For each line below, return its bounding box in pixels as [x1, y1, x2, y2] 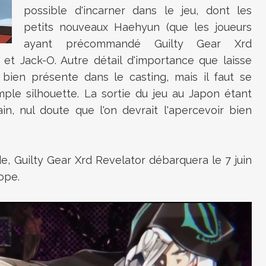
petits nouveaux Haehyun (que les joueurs [24, 21, 252, 33]
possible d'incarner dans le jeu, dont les [24, 4, 252, 17]
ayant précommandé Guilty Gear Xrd [24, 37, 252, 50]
